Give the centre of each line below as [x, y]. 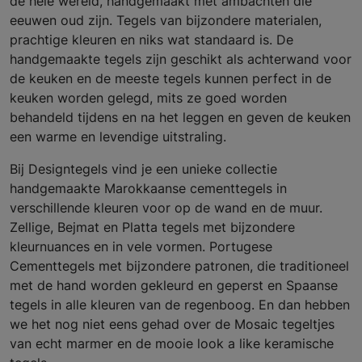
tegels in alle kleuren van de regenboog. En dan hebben [180, 304]
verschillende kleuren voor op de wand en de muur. [166, 207]
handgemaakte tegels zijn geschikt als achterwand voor [181, 59]
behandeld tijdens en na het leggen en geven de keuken [180, 117]
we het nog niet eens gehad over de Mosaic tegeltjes [172, 324]
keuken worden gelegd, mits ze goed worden [148, 97]
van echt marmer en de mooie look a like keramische [172, 343]
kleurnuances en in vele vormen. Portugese [141, 246]
